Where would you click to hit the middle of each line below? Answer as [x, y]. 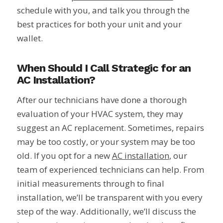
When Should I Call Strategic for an [104, 68]
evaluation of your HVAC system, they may [100, 114]
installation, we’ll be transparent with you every [110, 198]
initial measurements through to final [90, 184]
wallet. [30, 38]
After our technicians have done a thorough [102, 100]
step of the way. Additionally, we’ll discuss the [106, 212]
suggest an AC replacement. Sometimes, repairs [110, 128]
